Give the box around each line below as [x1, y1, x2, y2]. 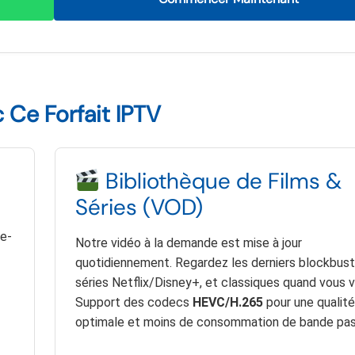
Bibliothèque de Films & [100, 166, 342, 197]
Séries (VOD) [74, 193, 203, 223]
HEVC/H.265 [192, 295, 263, 311]
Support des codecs [74, 295, 193, 311]
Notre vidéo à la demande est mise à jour [74, 235, 302, 251]
